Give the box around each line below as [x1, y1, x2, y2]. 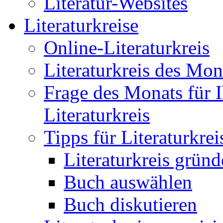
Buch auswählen [64, 171, 192, 193]
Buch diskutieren [64, 194, 197, 215]
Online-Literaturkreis [44, 37, 210, 58]
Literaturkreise [24, 14, 138, 36]
